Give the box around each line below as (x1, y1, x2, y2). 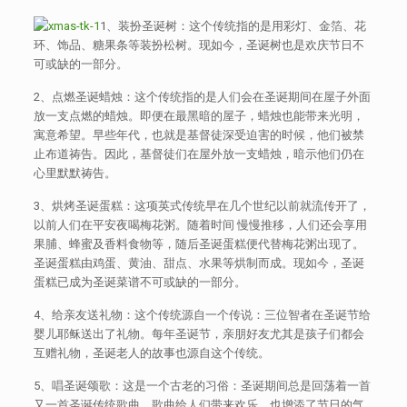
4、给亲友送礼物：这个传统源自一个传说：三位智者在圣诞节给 (33, 308, 371, 322)
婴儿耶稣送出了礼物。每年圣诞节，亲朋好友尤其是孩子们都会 (33, 327, 364, 341)
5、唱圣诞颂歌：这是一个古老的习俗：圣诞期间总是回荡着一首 (33, 379, 371, 392)
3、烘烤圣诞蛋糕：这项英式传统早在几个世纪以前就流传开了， (33, 199, 371, 213)
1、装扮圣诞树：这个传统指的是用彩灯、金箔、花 (99, 19, 366, 33)
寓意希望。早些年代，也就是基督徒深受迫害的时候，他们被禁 (33, 128, 364, 142)
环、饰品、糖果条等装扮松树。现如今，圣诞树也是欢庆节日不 (33, 38, 364, 52)
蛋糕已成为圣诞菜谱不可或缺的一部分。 (33, 275, 246, 289)
